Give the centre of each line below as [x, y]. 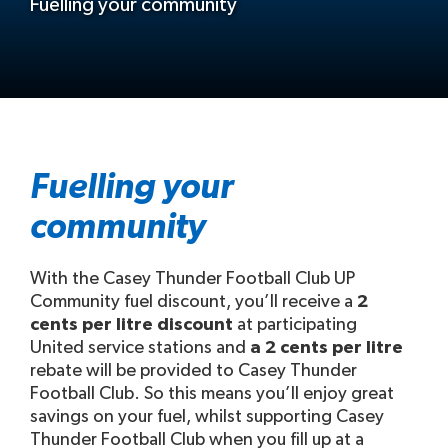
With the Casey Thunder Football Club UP [192, 279]
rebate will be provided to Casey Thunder [193, 371]
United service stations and [140, 348]
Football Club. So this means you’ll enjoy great [212, 394]
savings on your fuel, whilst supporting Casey [207, 417]
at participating [295, 325]
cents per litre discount [131, 325]
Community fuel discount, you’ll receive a [193, 302]
